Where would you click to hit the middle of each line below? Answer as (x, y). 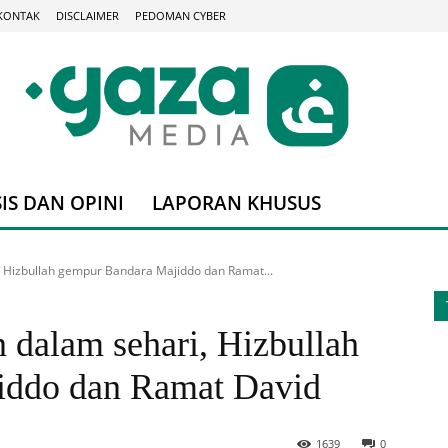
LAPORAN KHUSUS (236, 203)
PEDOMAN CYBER (180, 15)
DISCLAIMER (87, 15)
